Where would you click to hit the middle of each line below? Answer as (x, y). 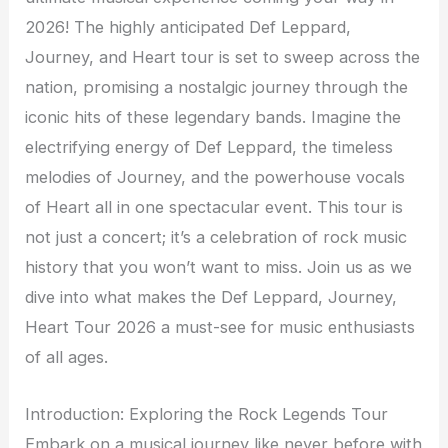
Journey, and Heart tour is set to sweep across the (223, 57)
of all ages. (67, 357)
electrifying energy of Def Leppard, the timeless (209, 147)
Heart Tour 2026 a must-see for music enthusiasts (220, 327)
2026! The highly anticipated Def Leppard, (188, 27)
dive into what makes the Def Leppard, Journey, (211, 297)
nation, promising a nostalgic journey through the (217, 87)
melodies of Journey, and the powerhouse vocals (215, 177)
